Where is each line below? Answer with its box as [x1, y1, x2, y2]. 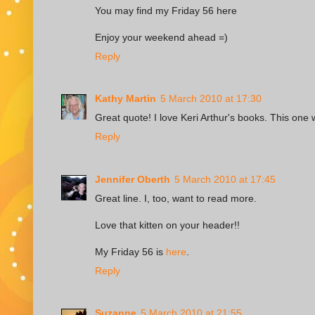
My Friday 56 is [95, 245, 163, 257]
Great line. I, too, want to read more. [95, 192, 257, 204]
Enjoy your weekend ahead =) [95, 31, 228, 43]
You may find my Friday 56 [95, 4, 217, 16]
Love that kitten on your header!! [95, 219, 240, 231]
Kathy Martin [95, 93, 156, 105]
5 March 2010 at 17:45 [174, 173, 276, 185]
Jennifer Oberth [95, 173, 170, 185]
